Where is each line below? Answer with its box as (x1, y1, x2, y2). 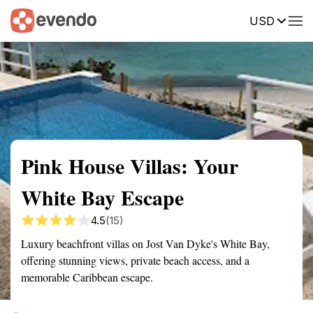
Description (196, 13, 248, 26)
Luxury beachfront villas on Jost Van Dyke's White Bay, (21, 236, 270, 251)
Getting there (115, 13, 175, 26)
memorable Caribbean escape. (21, 270, 153, 284)
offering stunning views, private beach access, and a (21, 253, 249, 268)
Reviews (269, 13, 308, 26)
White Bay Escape (21, 182, 184, 212)
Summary (10, 13, 52, 26)
